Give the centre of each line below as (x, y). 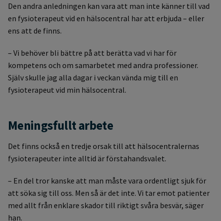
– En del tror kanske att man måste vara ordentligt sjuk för (107, 181)
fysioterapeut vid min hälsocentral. (67, 90)
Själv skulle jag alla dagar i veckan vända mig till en (93, 78)
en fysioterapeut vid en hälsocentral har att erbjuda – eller (106, 18)
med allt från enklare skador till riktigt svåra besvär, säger (106, 205)
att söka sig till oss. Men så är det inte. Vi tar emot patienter (109, 193)
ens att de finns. (35, 31)
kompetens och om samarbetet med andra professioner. (103, 65)
